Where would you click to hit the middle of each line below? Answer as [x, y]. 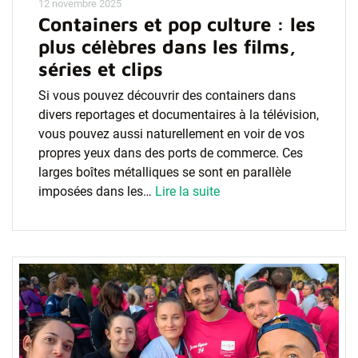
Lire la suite [187, 191]
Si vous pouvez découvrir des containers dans [167, 95]
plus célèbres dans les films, [167, 46]
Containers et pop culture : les [177, 24]
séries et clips [101, 69]
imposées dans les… [97, 191]
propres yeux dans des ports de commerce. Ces [171, 153]
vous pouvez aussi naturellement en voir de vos [171, 134]
